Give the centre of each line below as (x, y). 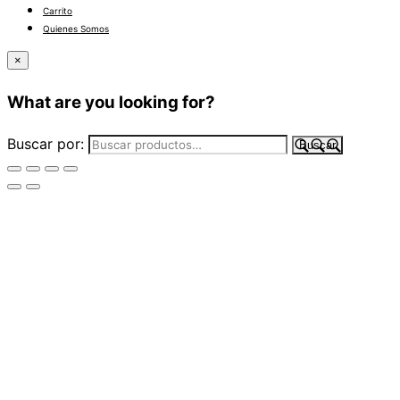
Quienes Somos (76, 29)
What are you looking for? (111, 103)
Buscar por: (46, 144)
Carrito (58, 11)
